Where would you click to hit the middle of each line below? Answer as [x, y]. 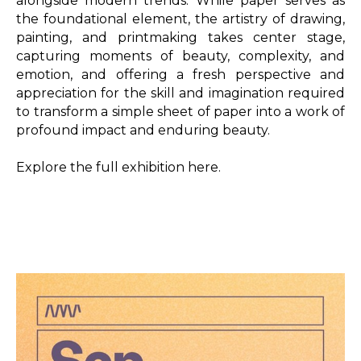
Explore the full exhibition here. [118, 167]
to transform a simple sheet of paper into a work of [180, 111]
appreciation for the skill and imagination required [180, 93]
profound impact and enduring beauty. [145, 130]
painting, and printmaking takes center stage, [180, 37]
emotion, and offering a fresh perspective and [180, 74]
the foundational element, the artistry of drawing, [180, 19]
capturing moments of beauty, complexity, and [180, 56]
